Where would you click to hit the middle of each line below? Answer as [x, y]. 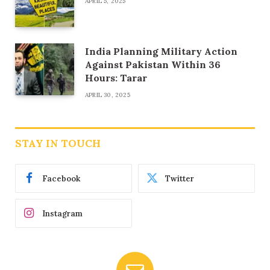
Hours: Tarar [116, 78]
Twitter [180, 178]
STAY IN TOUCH [58, 144]
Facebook [61, 178]
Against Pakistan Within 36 [153, 65]
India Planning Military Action [161, 52]
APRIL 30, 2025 [108, 95]
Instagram [62, 213]
